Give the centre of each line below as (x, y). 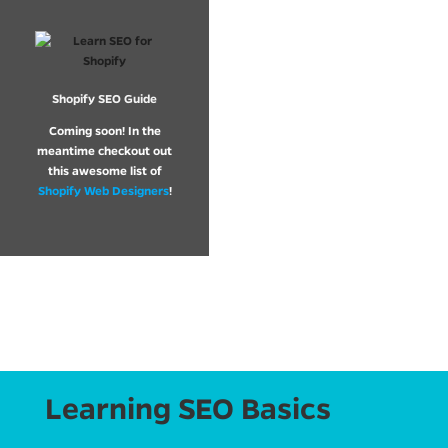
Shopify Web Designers (103, 190)
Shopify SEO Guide (104, 98)
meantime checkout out (104, 150)
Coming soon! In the (104, 130)
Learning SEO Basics (187, 408)
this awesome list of (104, 170)
